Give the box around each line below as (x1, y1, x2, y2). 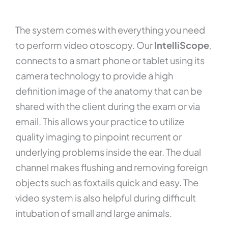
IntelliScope (154, 39, 209, 51)
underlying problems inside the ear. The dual (15, 146, 201, 158)
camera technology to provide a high (15, 70, 173, 82)
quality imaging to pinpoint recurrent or (15, 131, 182, 143)
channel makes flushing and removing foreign (15, 161, 208, 174)
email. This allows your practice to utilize (15, 116, 184, 128)
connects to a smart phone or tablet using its (15, 54, 205, 67)
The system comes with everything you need (15, 24, 205, 36)
